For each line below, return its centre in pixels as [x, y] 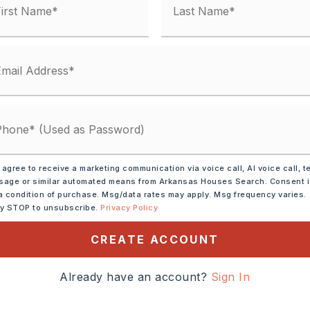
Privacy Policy [129, 208]
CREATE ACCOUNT [155, 240]
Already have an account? [135, 277]
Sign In [230, 277]
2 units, [85, 98]
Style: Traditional [52, 176]
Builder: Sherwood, [85, 156]
